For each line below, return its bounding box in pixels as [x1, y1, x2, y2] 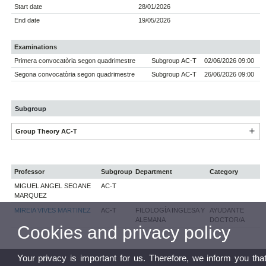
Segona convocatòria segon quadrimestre [14, 71, 135, 78]
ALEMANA [135, 216, 166, 224]
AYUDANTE [210, 207, 245, 214]
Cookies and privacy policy [17, 222, 230, 242]
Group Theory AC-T [15, 128, 77, 135]
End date [14, 17, 40, 24]
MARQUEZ [14, 192, 47, 199]
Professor [14, 168, 45, 176]
